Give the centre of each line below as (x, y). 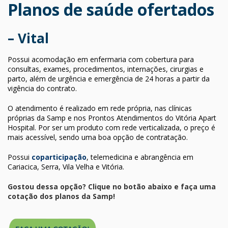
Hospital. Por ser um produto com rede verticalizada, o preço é (111, 127)
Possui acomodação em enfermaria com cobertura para (101, 59)
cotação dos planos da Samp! (61, 196)
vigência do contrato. (42, 88)
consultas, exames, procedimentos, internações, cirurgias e (106, 69)
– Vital (28, 38)
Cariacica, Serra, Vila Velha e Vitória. (66, 166)
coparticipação (59, 157)
